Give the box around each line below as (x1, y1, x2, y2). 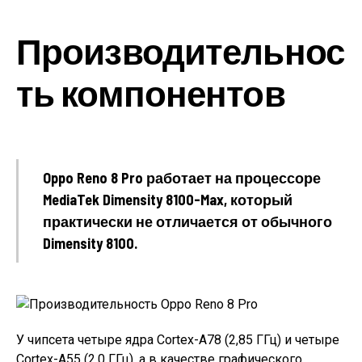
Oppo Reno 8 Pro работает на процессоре (43, 168, 321, 187)
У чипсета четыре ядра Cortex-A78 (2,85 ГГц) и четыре (16, 331, 339, 347)
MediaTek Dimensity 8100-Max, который (43, 190, 293, 208)
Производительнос (16, 28, 344, 72)
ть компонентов (16, 70, 285, 114)
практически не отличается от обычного (43, 212, 332, 230)
